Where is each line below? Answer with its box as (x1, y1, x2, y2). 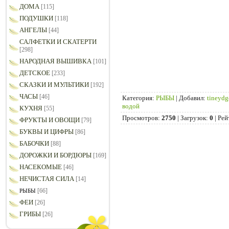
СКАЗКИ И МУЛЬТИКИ (19, 81, 89, 89)
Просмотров (122, 113, 158, 122)
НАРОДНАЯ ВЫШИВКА (19, 57, 91, 65)
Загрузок (180, 113, 206, 122)
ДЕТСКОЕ (19, 69, 50, 77)
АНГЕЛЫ (19, 26, 47, 34)
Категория (122, 94, 152, 102)
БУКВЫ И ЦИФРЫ (19, 128, 74, 136)
